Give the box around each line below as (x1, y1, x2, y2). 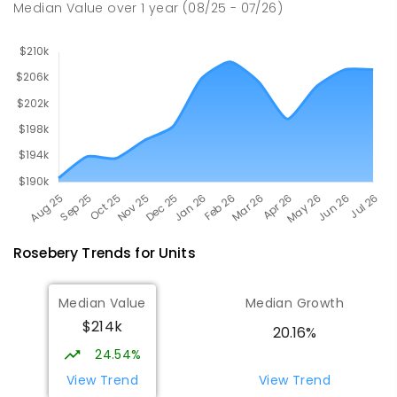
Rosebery (13, 243, 79, 264)
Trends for (78, 243, 160, 264)
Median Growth (245, 293, 345, 312)
